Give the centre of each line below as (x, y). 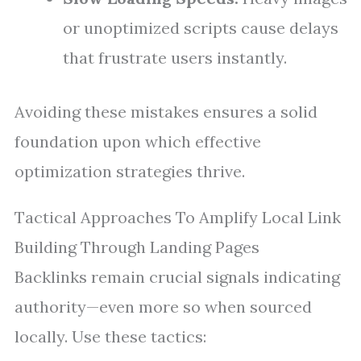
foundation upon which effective (138, 141)
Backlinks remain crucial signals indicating (177, 277)
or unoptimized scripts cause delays (201, 28)
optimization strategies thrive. (130, 171)
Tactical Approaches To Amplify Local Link (178, 217)
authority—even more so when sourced (163, 307)
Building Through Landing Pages (137, 247)
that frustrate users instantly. (175, 58)
